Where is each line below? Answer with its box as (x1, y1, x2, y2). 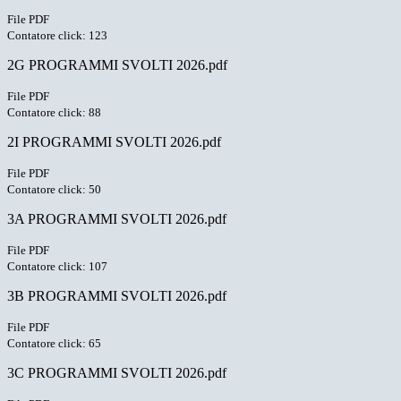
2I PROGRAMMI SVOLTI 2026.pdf (7, 134, 221, 150)
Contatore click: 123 (7, 29, 107, 43)
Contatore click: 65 (7, 337, 101, 351)
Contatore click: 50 (7, 183, 101, 197)
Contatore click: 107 (7, 260, 107, 274)
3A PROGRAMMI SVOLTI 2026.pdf (7, 211, 226, 227)
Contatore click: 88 (7, 106, 101, 120)
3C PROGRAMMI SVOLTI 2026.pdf (7, 365, 226, 381)
